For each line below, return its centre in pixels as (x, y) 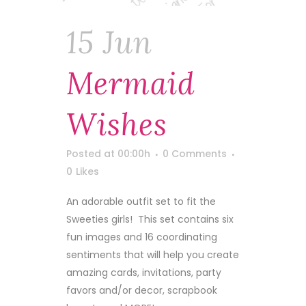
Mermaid (130, 83)
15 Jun (109, 42)
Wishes (117, 124)
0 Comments (195, 153)
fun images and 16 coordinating (142, 237)
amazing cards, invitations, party (144, 272)
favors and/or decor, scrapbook (142, 290)
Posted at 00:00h (108, 153)
